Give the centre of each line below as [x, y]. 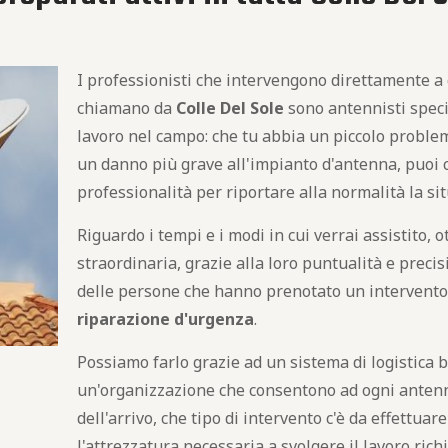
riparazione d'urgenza [165, 319]
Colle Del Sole [229, 108]
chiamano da [126, 108]
